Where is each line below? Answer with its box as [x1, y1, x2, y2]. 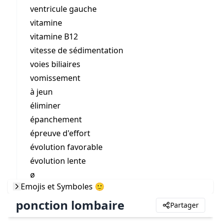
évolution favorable [30, 142, 103, 152]
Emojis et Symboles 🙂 [21, 181, 105, 192]
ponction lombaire [16, 197, 124, 213]
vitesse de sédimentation [30, 45, 123, 56]
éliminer [30, 100, 61, 111]
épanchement [30, 114, 82, 125]
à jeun [30, 86, 53, 97]
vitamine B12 [30, 31, 78, 42]
